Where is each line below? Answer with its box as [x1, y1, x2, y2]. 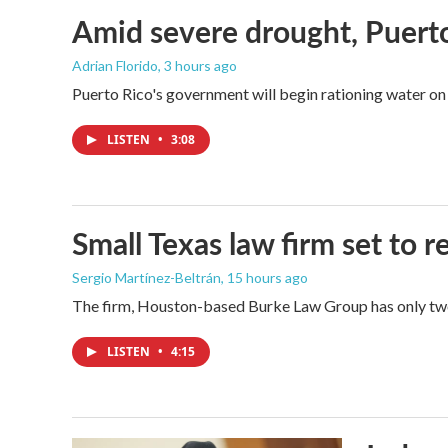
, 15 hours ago [221, 269, 308, 287]
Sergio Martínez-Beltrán [72, 269, 221, 287]
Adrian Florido [72, 57, 158, 75]
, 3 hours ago [158, 57, 237, 75]
